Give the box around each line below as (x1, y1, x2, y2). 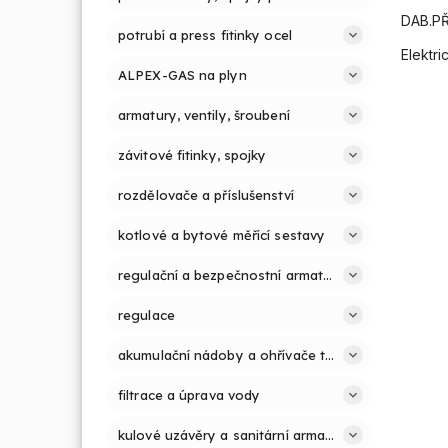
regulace (118, 307, 175, 323)
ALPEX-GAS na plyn (118, 67, 247, 83)
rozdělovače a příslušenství (118, 187, 294, 203)
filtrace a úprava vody (118, 387, 261, 403)
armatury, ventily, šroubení (118, 107, 290, 123)
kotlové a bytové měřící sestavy (118, 227, 326, 243)
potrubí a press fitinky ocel (118, 27, 292, 43)
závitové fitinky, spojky (118, 147, 267, 163)
